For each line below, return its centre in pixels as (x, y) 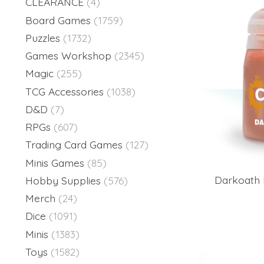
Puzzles (43, 37)
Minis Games (55, 162)
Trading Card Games (74, 145)
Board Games (58, 20)
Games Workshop (68, 55)
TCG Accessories (65, 91)
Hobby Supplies (63, 180)
